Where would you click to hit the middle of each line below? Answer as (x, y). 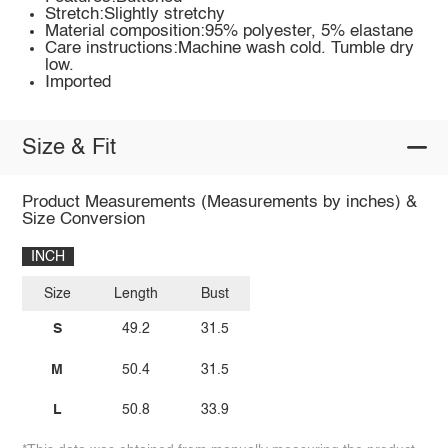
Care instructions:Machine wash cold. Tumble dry (230, 49)
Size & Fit (68, 147)
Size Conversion (83, 220)
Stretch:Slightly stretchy (135, 15)
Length (136, 293)
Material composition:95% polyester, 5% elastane (229, 32)
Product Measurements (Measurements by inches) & (219, 203)
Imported (78, 83)
